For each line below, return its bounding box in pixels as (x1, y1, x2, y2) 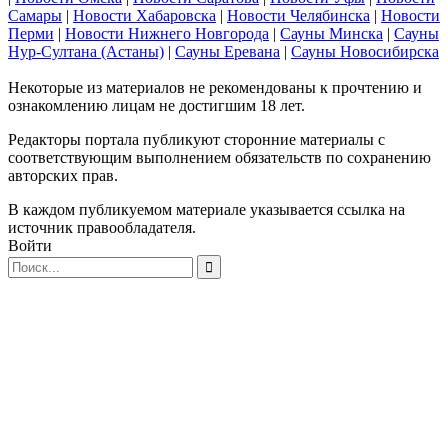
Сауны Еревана (175, 42, 280, 60)
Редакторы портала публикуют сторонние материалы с (8, 130, 385, 148)
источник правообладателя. (8, 218, 196, 236)
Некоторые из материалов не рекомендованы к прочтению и (8, 78, 422, 96)
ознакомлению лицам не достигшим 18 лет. (8, 96, 305, 114)
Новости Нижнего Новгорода (65, 24, 269, 42)
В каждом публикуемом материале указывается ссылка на (8, 200, 405, 218)
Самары (8, 6, 62, 24)
